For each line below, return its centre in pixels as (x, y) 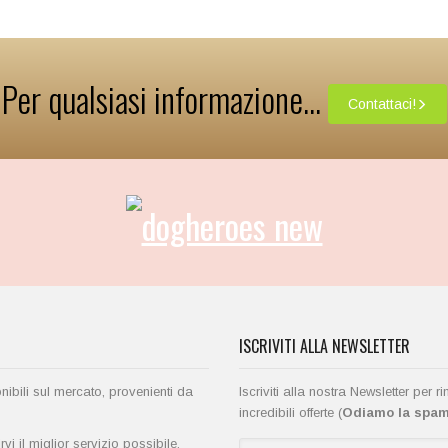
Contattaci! (381, 104)
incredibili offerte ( (290, 412)
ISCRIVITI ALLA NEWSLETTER (324, 345)
